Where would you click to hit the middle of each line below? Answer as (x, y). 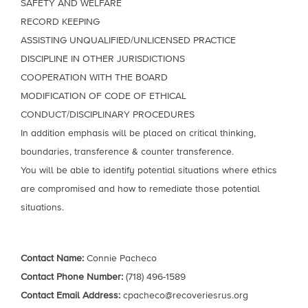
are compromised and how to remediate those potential (140, 189)
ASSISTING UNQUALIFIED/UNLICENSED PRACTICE (128, 40)
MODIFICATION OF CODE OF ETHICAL (103, 96)
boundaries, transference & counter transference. (127, 152)
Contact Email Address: (70, 295)
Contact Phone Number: (72, 277)
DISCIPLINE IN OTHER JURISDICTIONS (103, 59)
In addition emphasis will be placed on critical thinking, (138, 133)
